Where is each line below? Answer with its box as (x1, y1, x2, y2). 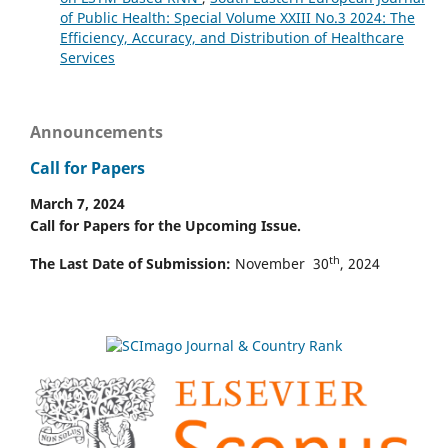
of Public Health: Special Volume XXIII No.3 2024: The (59, 7, 415, 27)
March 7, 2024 (30, 194, 125, 214)
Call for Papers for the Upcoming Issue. (30, 216, 301, 236)
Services (59, 47, 115, 67)
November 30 (231, 254, 329, 274)
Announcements (30, 120, 163, 143)
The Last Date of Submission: (30, 254, 231, 274)
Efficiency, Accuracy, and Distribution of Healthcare (59, 27, 404, 47)
